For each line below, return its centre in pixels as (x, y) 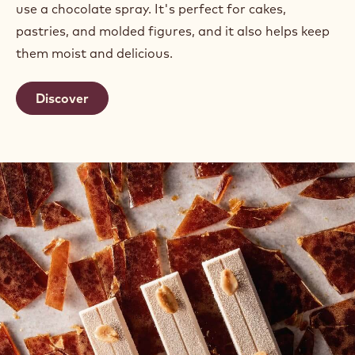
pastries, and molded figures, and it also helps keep (173, 31)
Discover (62, 99)
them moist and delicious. (94, 53)
